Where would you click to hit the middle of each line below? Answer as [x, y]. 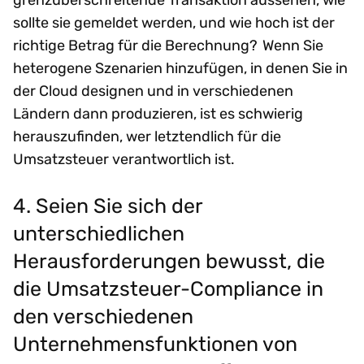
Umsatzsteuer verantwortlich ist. [125, 160]
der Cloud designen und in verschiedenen [153, 91]
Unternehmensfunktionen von [155, 343]
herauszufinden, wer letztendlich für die [147, 137]
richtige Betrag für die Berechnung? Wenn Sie [168, 46]
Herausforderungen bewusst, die [169, 260]
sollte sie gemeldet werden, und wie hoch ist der [174, 23]
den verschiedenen [103, 316]
